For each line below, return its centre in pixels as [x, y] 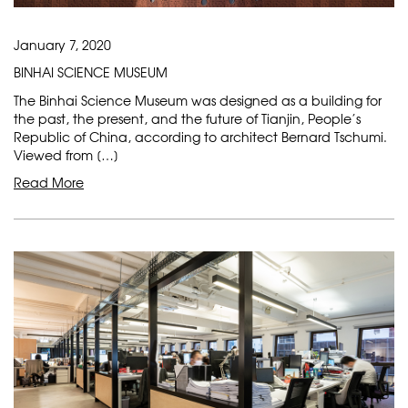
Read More [49, 183]
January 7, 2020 [62, 45]
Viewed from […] [66, 155]
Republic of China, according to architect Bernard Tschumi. [200, 137]
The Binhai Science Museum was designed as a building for [198, 101]
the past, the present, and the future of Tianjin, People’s [187, 119]
